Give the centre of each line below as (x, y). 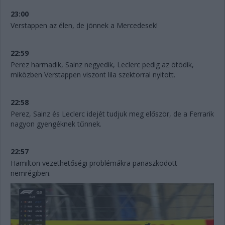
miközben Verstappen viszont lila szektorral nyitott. (94, 74)
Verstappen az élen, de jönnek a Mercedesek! (84, 25)
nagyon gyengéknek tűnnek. (57, 124)
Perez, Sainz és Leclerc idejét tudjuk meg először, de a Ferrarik (112, 114)
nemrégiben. (32, 173)
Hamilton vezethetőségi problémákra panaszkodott (94, 163)
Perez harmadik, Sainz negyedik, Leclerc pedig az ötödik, (102, 64)
